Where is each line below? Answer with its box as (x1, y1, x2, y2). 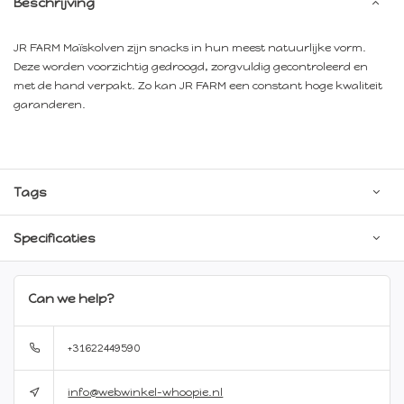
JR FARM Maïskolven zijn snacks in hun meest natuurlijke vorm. (14, 41, 366, 54)
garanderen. (14, 97, 86, 111)
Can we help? (28, 289, 115, 307)
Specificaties (14, 229, 96, 246)
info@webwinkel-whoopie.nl (68, 386, 224, 399)
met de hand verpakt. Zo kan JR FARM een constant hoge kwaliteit (14, 78, 382, 92)
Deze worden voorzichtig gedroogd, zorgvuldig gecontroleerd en (14, 60, 368, 73)
